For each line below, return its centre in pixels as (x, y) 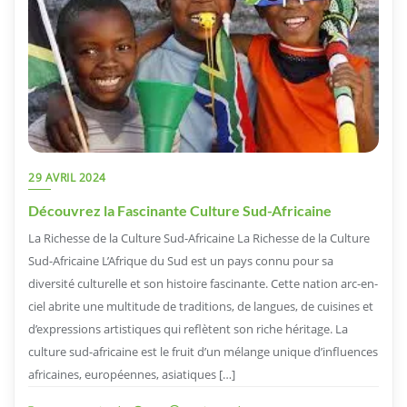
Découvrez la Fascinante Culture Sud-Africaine (180, 210)
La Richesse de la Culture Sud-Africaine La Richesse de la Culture (199, 238)
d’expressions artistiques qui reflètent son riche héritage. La (188, 328)
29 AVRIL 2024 (67, 177)
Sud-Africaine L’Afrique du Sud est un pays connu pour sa (181, 260)
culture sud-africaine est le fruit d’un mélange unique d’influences (203, 351)
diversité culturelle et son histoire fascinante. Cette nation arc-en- (203, 283)
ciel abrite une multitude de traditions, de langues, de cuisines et (201, 306)
